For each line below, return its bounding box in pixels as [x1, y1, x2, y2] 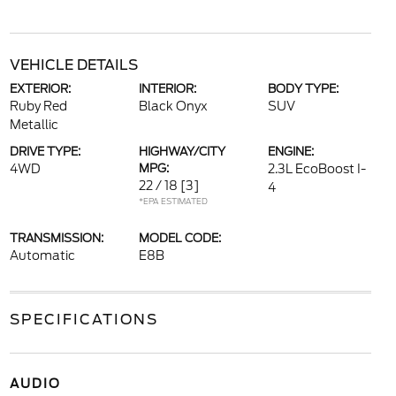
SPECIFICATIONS [9, 311, 158, 328]
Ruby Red [9, 99, 67, 113]
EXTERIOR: [9, 82, 71, 95]
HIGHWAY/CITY [138, 145, 225, 158]
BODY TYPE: [268, 82, 339, 95]
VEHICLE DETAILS [9, 57, 138, 73]
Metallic [9, 118, 58, 132]
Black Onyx [138, 99, 208, 113]
